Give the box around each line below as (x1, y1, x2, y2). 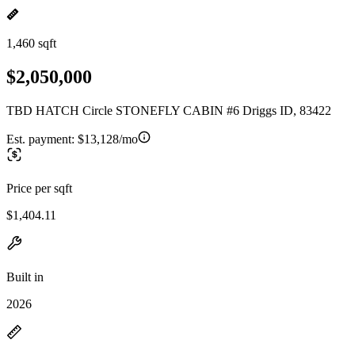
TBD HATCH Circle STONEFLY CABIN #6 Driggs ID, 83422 (6, 103, 331, 117)
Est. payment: (6, 132, 78, 146)
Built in (6, 269, 44, 284)
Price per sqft (6, 181, 72, 195)
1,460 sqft (6, 36, 56, 50)
